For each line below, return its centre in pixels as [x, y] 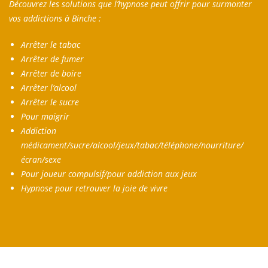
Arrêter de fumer [52, 59]
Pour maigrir [45, 117]
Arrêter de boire [51, 74]
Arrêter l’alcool [49, 88]
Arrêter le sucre [50, 102]
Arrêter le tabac [51, 45]
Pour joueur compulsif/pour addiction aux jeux [109, 174]
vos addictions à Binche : [56, 19]
